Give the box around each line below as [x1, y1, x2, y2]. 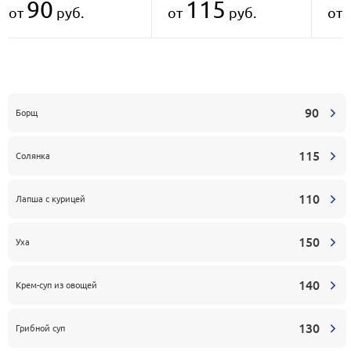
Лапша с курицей [16, 193, 85, 204]
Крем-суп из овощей [16, 279, 97, 290]
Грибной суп [16, 322, 65, 333]
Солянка [16, 150, 50, 161]
